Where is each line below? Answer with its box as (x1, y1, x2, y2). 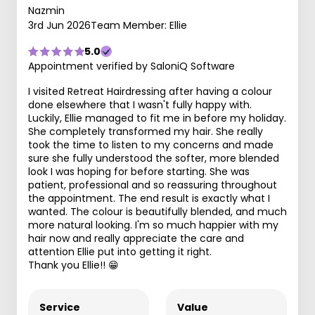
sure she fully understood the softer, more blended (28, 151, 279, 165)
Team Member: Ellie (91, 18, 187, 32)
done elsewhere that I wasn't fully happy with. (28, 98, 252, 112)
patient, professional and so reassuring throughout (28, 178, 277, 192)
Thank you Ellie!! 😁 (28, 258, 119, 272)
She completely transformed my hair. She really (28, 124, 263, 139)
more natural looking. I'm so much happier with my (28, 218, 278, 232)
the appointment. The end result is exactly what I (28, 191, 270, 205)
